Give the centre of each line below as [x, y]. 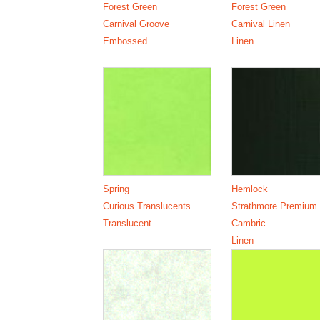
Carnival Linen [260, 24]
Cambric [248, 223]
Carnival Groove [136, 24]
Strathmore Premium [274, 206]
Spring [116, 189]
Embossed [125, 41]
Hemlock [249, 189]
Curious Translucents [147, 206]
